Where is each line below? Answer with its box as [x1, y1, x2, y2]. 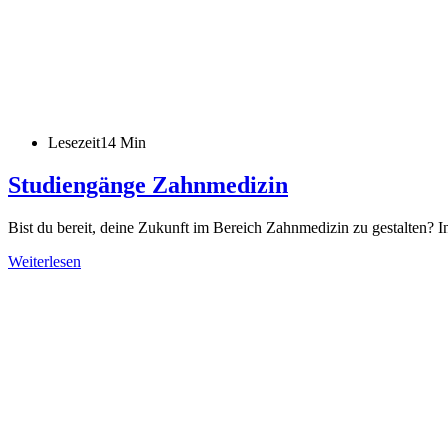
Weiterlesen [8, 252, 81, 270]
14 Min [100, 133, 146, 151]
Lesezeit [48, 133, 100, 151]
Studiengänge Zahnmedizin [8, 171, 288, 198]
